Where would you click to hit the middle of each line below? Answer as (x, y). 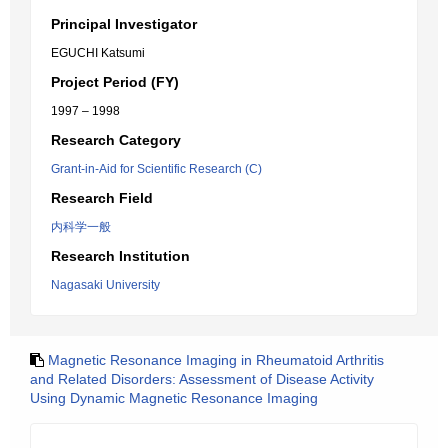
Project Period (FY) (115, 82)
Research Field (102, 198)
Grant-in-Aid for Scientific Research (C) (156, 169)
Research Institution (120, 256)
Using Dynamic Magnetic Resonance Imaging (174, 398)
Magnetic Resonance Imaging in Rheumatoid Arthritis (216, 360)
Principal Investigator (124, 24)
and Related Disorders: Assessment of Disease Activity (202, 379)
